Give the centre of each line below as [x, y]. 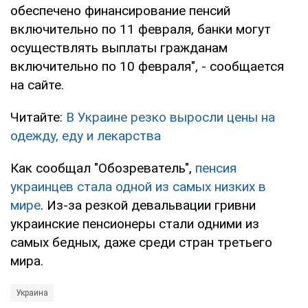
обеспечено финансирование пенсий [120, 10]
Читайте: [38, 117]
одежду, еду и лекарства [86, 135]
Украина [32, 293]
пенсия [216, 168]
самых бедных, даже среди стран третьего [141, 242]
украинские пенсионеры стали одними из [135, 223]
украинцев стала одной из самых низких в [138, 186]
